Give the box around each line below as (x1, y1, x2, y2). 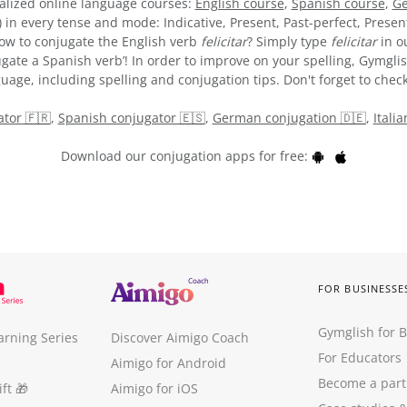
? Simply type (247, 32, 331, 50)
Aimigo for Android (111, 354, 226, 372)
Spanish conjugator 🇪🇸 (57, 108, 205, 126)
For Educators (318, 349, 402, 366)
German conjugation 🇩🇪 (212, 108, 366, 126)
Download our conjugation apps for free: (61, 146, 312, 164)
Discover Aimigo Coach (111, 329, 249, 346)
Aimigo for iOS (111, 380, 198, 397)
